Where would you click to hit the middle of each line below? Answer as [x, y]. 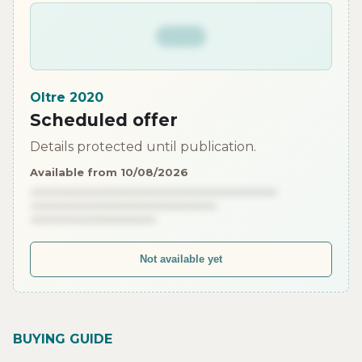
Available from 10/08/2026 [109, 172]
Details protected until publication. [143, 146]
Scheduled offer [104, 120]
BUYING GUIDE [63, 339]
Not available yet [181, 259]
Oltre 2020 [67, 97]
